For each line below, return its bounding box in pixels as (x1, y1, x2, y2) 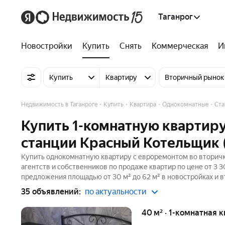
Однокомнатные (162, 101, 208, 108)
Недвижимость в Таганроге (21, 101, 97, 108)
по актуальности (85, 187, 147, 196)
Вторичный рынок (165, 73, 224, 81)
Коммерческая (152, 41, 208, 51)
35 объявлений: (21, 187, 81, 196)
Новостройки (21, 41, 72, 51)
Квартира (130, 101, 156, 108)
